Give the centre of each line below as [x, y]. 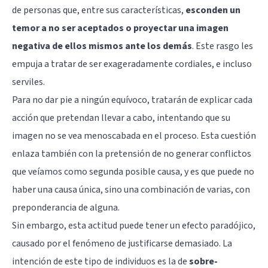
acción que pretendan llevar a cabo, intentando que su [121, 118]
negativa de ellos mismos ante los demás [102, 46]
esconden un [213, 10]
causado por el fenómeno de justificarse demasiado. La [122, 244]
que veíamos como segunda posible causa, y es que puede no [133, 172]
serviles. [28, 82]
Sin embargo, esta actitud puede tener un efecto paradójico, [134, 226]
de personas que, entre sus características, [99, 10]
